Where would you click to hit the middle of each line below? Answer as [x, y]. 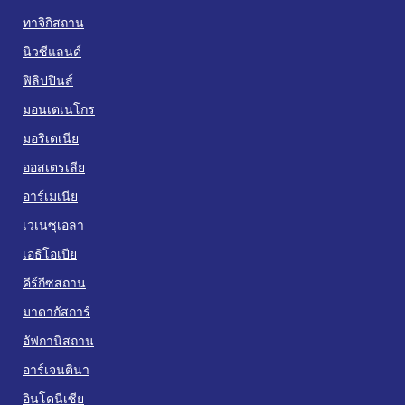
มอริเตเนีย [51, 137]
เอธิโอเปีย [50, 253]
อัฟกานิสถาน [58, 340]
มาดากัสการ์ [57, 311]
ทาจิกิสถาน [53, 22]
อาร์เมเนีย [50, 195]
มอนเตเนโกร [59, 108]
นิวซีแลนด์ [52, 51]
